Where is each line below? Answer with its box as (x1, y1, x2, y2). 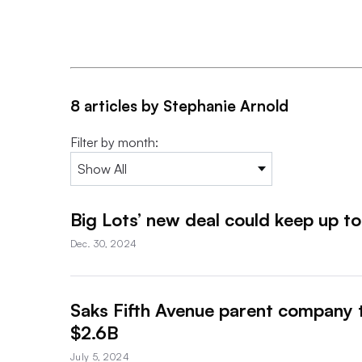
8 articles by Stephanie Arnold (70, 96, 288, 116)
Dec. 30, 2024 (70, 237, 137, 250)
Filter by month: (70, 133, 158, 150)
